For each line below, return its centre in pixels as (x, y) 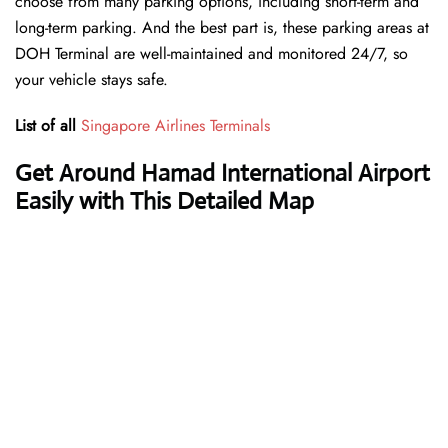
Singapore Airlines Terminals (175, 126)
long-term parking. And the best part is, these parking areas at (222, 28)
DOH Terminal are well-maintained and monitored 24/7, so (211, 54)
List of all (48, 126)
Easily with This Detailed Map (164, 201)
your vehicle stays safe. (91, 80)
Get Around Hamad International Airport (222, 173)
